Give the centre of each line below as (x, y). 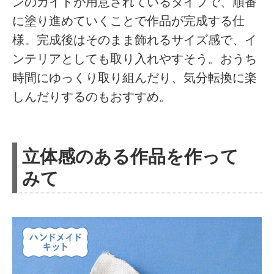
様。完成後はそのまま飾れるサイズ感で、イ (135, 39)
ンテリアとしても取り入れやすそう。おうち (135, 58)
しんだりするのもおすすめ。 (92, 96)
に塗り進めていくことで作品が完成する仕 (129, 20)
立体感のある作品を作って (131, 156)
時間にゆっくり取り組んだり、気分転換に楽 (135, 77)
